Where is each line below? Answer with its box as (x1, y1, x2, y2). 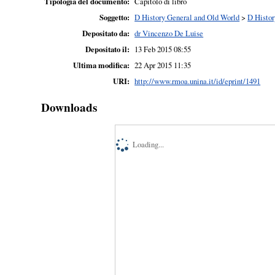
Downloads (41, 98, 98, 116)
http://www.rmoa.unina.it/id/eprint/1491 (134, 76, 261, 87)
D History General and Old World (134, 12, 240, 23)
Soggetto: (99, 12, 130, 23)
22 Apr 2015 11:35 (134, 60, 192, 71)
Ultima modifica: (73, 60, 130, 71)
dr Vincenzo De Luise (134, 28, 204, 39)
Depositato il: (85, 44, 130, 55)
